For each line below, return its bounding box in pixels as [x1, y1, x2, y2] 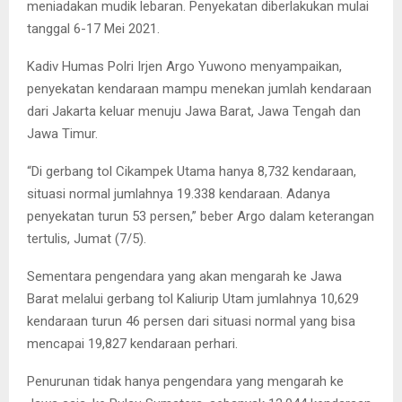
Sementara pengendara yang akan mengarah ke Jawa [27, 267, 342, 284]
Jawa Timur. [27, 125, 98, 142]
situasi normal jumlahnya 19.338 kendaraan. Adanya [27, 185, 330, 202]
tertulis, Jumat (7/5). [27, 230, 146, 247]
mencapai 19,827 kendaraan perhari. [27, 335, 238, 352]
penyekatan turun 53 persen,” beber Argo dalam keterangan [27, 207, 374, 224]
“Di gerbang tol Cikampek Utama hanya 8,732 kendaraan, [27, 162, 356, 179]
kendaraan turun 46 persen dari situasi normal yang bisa [27, 312, 355, 329]
